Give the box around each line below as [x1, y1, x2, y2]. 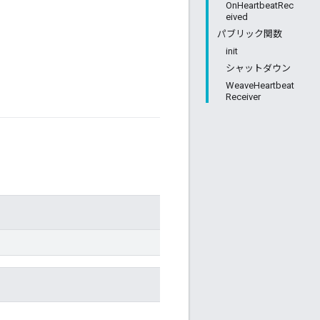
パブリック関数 [217, 29, 282, 39]
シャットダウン [226, 63, 291, 74]
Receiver [226, 91, 261, 102]
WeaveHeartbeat [226, 80, 294, 91]
